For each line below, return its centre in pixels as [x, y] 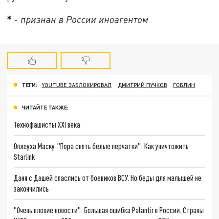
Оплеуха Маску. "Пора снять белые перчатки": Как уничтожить [101, 146]
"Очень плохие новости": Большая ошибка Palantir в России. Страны [109, 210]
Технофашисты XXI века [47, 124]
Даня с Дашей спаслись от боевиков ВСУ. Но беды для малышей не [108, 178]
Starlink [24, 156]
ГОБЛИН [184, 85]
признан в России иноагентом [85, 19]
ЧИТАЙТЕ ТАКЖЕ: [45, 107]
